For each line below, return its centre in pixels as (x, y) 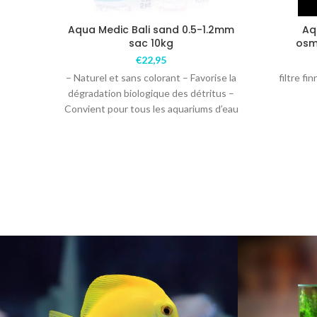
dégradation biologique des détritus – (151, 93)
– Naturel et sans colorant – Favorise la (151, 77)
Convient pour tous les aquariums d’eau (151, 108)
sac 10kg (151, 43)
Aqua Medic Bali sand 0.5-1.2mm (151, 29)
